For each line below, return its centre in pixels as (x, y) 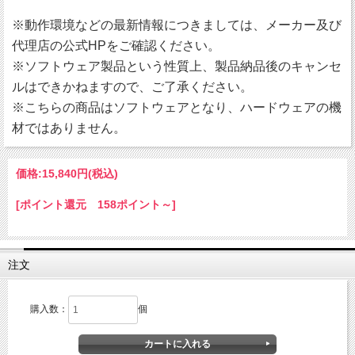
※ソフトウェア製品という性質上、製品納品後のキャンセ (177, 67)
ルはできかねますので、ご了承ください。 (132, 87)
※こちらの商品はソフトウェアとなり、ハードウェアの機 (177, 108)
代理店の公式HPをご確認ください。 (116, 46)
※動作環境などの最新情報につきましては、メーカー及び (177, 25)
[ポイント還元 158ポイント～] (96, 205)
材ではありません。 (69, 128)
